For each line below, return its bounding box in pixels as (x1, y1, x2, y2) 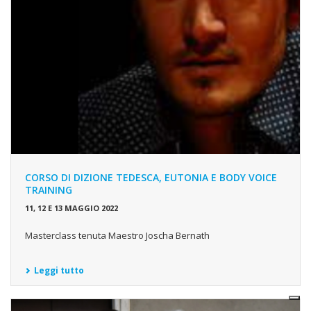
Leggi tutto (34, 264, 84, 276)
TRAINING (25, 183, 72, 196)
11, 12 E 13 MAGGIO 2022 (25, 202, 118, 213)
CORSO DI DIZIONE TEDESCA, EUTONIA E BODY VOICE (25, 170, 277, 184)
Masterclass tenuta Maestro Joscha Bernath (25, 228, 210, 242)
